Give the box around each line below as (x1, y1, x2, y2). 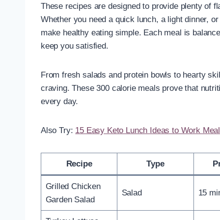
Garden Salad (45, 194, 95, 204)
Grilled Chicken (45, 181, 101, 191)
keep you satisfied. (41, 41, 109, 51)
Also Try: (41, 125, 76, 135)
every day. (41, 96, 79, 106)
